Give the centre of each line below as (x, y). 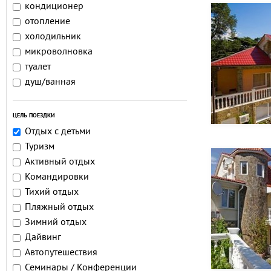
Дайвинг (43, 238)
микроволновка (59, 52)
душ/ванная (50, 82)
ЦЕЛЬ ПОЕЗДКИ (34, 116)
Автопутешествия (61, 253)
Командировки (57, 177)
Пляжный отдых (59, 207)
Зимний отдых (56, 223)
